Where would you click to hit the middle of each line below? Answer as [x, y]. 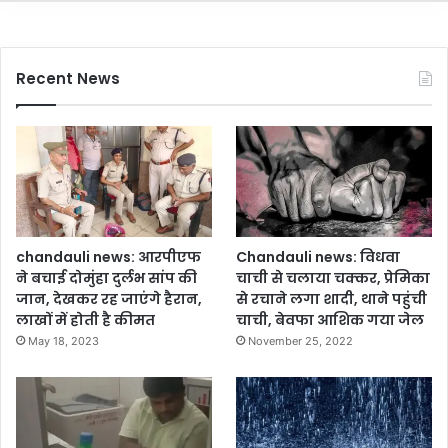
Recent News [68, 79]
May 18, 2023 [63, 340]
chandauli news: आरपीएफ [108, 256]
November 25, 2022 [301, 340]
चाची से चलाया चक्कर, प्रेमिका [333, 277]
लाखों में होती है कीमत [85, 319]
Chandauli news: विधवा [318, 256]
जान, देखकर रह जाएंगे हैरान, [109, 298]
